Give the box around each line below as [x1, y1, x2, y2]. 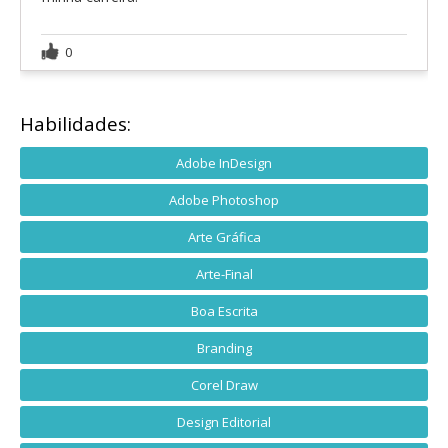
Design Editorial [177, 412, 271, 431]
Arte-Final [195, 264, 253, 283]
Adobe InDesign [176, 153, 272, 172]
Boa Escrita [190, 301, 258, 320]
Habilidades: [20, 110, 131, 137]
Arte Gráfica [187, 227, 261, 246]
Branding [196, 338, 252, 357]
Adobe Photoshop [169, 190, 279, 209]
